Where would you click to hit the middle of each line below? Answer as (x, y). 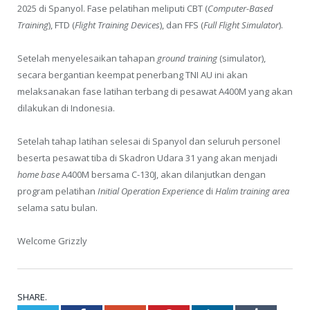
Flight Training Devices (117, 25)
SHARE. (32, 297)
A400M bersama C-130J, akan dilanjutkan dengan (163, 175)
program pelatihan (56, 191)
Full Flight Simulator (241, 25)
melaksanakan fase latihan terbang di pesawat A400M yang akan (155, 91)
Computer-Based (240, 8)
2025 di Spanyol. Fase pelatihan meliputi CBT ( (112, 8)
